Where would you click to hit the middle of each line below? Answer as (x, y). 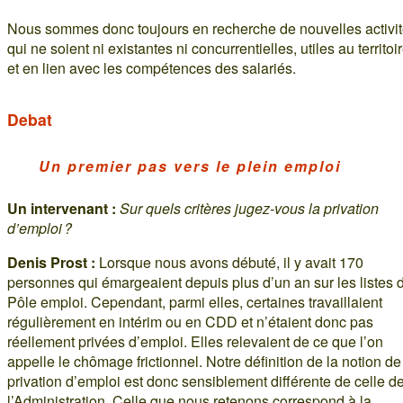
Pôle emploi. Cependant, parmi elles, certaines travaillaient (195, 301)
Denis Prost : (51, 262)
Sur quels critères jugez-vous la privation (249, 208)
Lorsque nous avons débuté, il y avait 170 (229, 262)
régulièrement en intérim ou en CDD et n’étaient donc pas (190, 321)
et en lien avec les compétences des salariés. (152, 67)
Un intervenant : (62, 208)
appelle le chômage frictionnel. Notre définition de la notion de (204, 361)
